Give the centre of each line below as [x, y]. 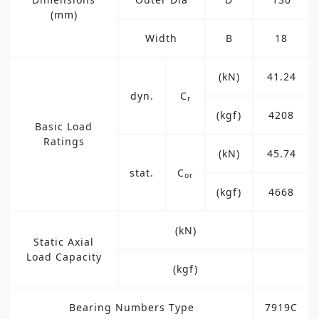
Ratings [64, 141]
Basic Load [64, 126]
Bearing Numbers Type [131, 307]
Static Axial [64, 241]
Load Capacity [64, 256]
